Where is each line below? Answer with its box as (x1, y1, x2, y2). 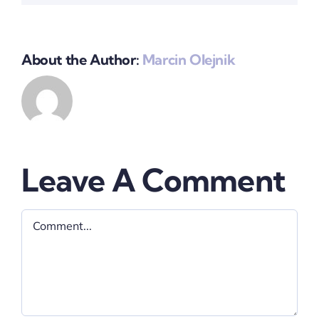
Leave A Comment (21, 161, 286, 200)
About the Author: (21, 51, 142, 69)
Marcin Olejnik (142, 51, 236, 69)
